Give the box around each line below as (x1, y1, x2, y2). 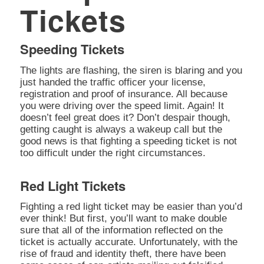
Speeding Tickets (19, 39, 124, 59)
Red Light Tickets (19, 176, 126, 195)
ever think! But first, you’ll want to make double (19, 213, 227, 225)
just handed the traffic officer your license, (19, 76, 206, 88)
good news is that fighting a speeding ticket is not (19, 135, 237, 147)
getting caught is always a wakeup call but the (19, 123, 222, 135)
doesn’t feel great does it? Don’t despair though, (19, 111, 230, 123)
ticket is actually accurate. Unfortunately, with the (19, 236, 237, 248)
